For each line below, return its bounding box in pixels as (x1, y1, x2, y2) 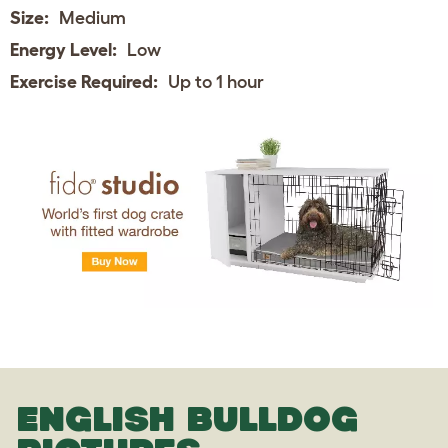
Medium (59, 7, 126, 28)
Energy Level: (10, 39, 117, 60)
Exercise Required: (10, 71, 158, 92)
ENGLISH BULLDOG (17, 398, 359, 438)
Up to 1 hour (168, 71, 264, 92)
